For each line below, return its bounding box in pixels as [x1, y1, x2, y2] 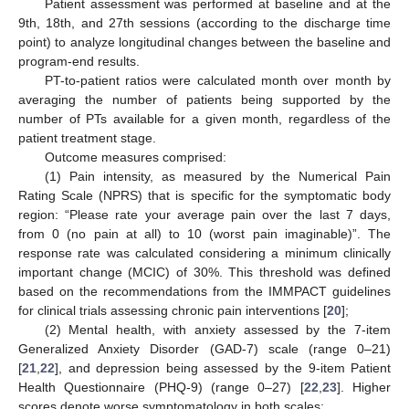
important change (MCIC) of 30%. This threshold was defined [18, 265, 391, 280]
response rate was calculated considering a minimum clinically [18, 246, 391, 261]
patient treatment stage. [18, 131, 156, 146]
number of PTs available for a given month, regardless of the [18, 111, 391, 127]
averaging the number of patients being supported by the [18, 92, 391, 108]
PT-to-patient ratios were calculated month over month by [44, 73, 391, 89]
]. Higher [336, 380, 392, 395]
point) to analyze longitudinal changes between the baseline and [18, 35, 391, 50]
